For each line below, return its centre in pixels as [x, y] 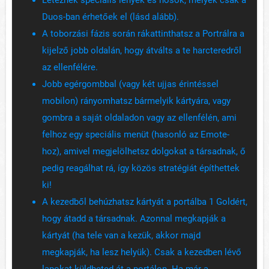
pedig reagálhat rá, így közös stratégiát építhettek [141, 168]
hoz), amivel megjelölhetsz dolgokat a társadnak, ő [144, 152]
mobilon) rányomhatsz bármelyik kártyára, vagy [136, 101]
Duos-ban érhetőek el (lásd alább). [110, 17]
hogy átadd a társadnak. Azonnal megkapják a [134, 219]
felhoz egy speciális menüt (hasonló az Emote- [136, 135]
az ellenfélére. [70, 68]
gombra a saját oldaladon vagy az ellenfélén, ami [139, 118]
